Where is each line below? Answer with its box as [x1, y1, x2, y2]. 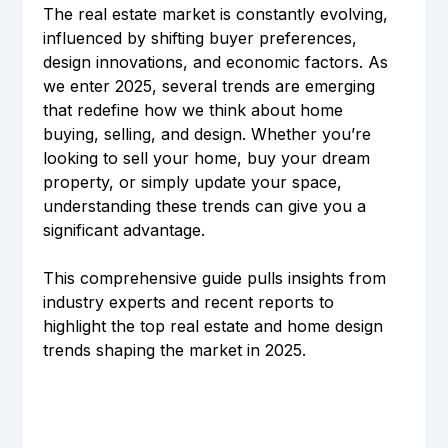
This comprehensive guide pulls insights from [42, 268, 391, 289]
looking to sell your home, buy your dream [42, 148, 375, 169]
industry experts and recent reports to [42, 292, 339, 313]
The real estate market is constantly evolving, [42, 4, 393, 25]
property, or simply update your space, [42, 172, 347, 193]
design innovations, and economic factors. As [42, 52, 393, 73]
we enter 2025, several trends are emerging [42, 76, 380, 97]
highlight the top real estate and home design [42, 316, 388, 337]
